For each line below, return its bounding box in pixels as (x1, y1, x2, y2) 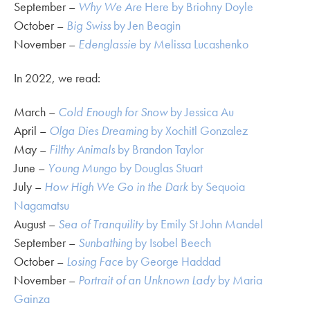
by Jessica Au (167, 103, 234, 120)
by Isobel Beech (132, 234, 211, 250)
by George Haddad (123, 253, 221, 269)
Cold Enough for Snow (58, 103, 167, 120)
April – (14, 122, 49, 138)
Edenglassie (78, 35, 136, 52)
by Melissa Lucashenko (136, 35, 248, 52)
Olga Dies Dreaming (49, 122, 148, 138)
